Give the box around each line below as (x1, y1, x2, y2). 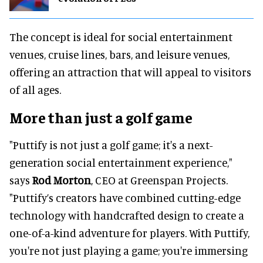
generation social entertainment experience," (9, 156, 232, 170)
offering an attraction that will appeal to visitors (9, 65, 251, 79)
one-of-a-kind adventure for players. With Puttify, (9, 226, 249, 240)
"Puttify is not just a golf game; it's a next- (9, 138, 213, 152)
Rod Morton (32, 173, 91, 187)
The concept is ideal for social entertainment (9, 30, 232, 44)
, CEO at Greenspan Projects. (91, 173, 228, 187)
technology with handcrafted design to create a (9, 208, 244, 222)
